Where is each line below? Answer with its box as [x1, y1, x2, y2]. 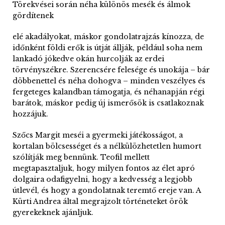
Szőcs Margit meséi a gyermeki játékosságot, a [13, 131, 183, 140]
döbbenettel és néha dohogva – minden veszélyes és [13, 76, 205, 85]
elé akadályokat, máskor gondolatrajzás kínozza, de [13, 32, 204, 41]
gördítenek [13, 11, 54, 20]
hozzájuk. [13, 109, 48, 119]
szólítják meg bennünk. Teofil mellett [13, 153, 150, 162]
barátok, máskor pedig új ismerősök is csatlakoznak [13, 98, 204, 107]
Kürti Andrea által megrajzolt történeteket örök [13, 197, 188, 206]
